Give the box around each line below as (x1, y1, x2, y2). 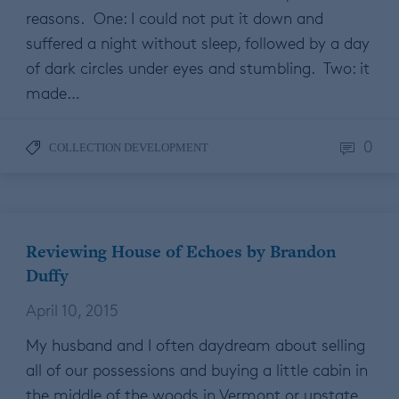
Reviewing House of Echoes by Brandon (26, 240, 336, 265)
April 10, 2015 (26, 300, 118, 321)
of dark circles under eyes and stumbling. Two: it (26, 58, 370, 78)
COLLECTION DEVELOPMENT (49, 141, 208, 155)
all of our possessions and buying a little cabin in (26, 360, 368, 380)
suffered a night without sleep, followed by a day (26, 33, 370, 53)
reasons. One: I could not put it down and (26, 8, 323, 28)
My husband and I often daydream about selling (26, 335, 365, 355)
